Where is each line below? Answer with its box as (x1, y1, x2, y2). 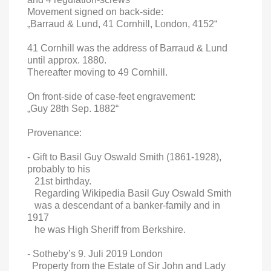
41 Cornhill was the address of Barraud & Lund (27, 42, 227, 53)
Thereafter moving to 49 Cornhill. (27, 67, 168, 77)
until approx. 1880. (27, 54, 106, 65)
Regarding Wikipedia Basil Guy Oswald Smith (34, 188, 232, 198)
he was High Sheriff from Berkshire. (27, 224, 186, 235)
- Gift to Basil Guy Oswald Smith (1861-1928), (27, 151, 221, 162)
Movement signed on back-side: (27, 6, 163, 17)
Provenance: (27, 127, 82, 138)
